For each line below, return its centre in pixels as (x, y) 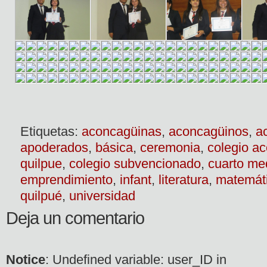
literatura (184, 179)
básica (114, 147)
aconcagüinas (122, 131)
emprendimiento (66, 179)
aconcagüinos (209, 131)
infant (136, 179)
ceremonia (170, 147)
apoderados (54, 147)
